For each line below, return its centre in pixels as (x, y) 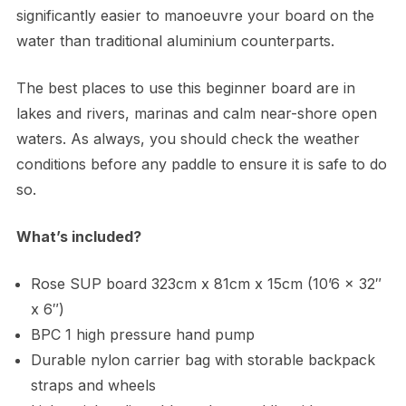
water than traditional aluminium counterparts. (175, 41)
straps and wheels (93, 386)
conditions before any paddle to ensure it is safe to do (201, 164)
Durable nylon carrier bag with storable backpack (203, 360)
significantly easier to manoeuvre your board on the (195, 16)
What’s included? (78, 237)
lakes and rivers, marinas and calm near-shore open (196, 114)
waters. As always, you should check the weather (188, 139)
